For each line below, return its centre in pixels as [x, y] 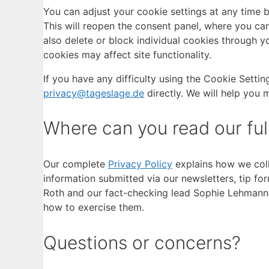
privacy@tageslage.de [94, 93]
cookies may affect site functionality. [127, 54]
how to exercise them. [94, 207]
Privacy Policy [140, 164]
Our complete [76, 164]
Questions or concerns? [142, 243]
